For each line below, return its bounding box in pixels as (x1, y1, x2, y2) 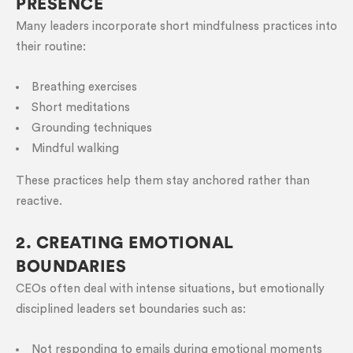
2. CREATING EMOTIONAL (16, 235, 234, 251)
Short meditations (32, 102, 130, 113)
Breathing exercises (32, 81, 137, 93)
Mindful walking (32, 143, 119, 154)
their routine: (16, 41, 86, 53)
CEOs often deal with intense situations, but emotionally (16, 283, 325, 295)
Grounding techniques (32, 122, 152, 134)
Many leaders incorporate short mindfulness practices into (16, 20, 337, 32)
